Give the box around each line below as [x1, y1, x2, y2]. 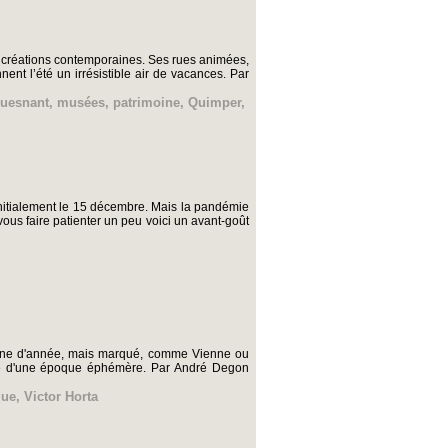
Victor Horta [24, 389, 98, 405]
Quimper [188, 95, 241, 111]
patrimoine [113, 95, 180, 111]
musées [57, 95, 105, 111]
